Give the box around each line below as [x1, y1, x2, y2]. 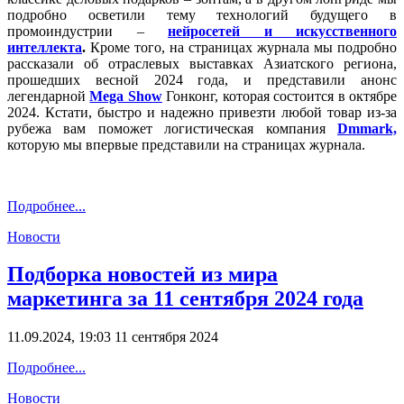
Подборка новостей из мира [7, 262, 278, 287]
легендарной [7, 87, 90, 104]
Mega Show [89, 87, 162, 104]
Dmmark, [337, 120, 397, 136]
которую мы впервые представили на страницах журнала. [7, 136, 365, 152]
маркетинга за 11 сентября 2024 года [7, 287, 363, 311]
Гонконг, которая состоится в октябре [161, 87, 398, 104]
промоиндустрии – [7, 23, 168, 39]
